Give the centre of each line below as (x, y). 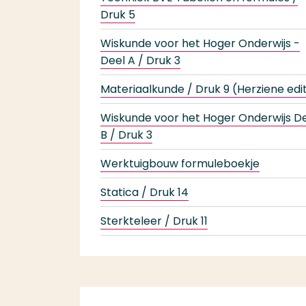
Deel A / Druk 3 (140, 60)
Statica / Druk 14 (144, 192)
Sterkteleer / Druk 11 (154, 221)
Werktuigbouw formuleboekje (180, 164)
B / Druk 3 (126, 135)
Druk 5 (118, 15)
